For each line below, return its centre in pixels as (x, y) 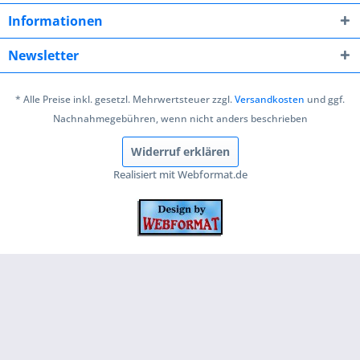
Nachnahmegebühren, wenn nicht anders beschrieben (180, 119)
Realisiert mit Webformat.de (180, 175)
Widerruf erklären (180, 152)
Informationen (55, 21)
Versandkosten (270, 100)
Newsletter (43, 55)
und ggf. (325, 100)
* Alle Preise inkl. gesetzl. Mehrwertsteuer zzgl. (125, 100)
